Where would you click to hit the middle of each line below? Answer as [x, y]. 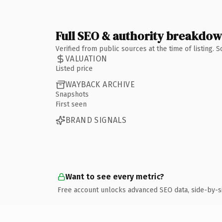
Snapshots [72, 94]
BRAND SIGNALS [96, 120]
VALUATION [86, 59]
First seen [71, 104]
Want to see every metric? [115, 176]
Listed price [74, 68]
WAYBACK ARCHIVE [100, 84]
